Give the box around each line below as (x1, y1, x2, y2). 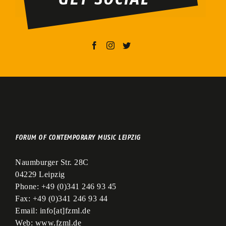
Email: (15, 206, 40, 215)
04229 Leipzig (15, 170, 65, 179)
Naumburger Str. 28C (15, 158, 89, 167)
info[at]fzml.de (39, 206, 90, 215)
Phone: (15, 182, 41, 191)
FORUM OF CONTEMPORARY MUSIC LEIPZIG (15, 134, 141, 142)
